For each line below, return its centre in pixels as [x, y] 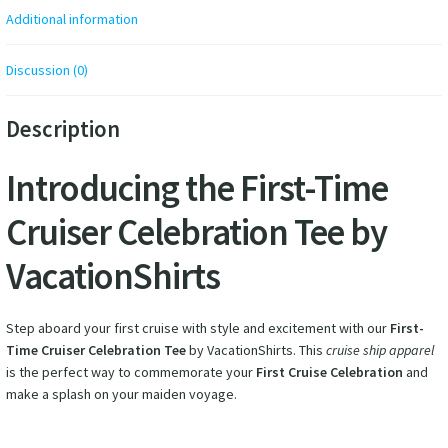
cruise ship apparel [379, 350]
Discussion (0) [46, 70]
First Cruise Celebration [329, 372]
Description [62, 128]
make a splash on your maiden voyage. [121, 394]
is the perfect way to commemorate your [130, 372]
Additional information [71, 19]
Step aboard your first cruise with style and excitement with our [197, 328]
